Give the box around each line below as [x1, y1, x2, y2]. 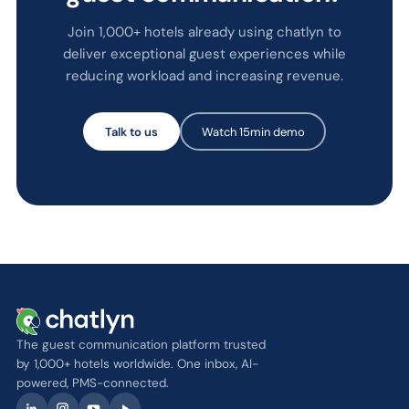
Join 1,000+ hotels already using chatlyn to [68, 23, 341, 41]
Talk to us [105, 123, 158, 140]
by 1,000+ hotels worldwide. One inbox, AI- [16, 356, 258, 372]
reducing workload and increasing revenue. [66, 67, 343, 85]
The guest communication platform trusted [16, 337, 266, 352]
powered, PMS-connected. [16, 375, 169, 391]
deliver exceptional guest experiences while [63, 45, 346, 63]
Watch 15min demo [201, 123, 305, 140]
